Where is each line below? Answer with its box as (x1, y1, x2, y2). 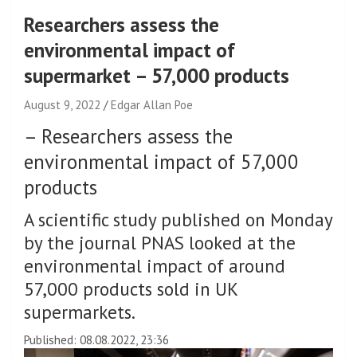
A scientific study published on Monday (24, 208, 332, 231)
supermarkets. (24, 300, 135, 324)
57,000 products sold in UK (24, 277, 237, 300)
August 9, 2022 (24, 97, 100, 112)
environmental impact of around (24, 254, 285, 277)
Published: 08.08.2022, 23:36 (24, 332, 169, 347)
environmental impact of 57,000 (24, 149, 299, 175)
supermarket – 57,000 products (24, 63, 289, 88)
